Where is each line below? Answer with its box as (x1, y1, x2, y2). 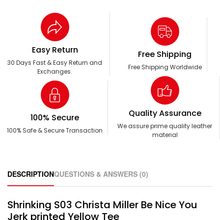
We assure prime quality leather (117, 122, 212, 131)
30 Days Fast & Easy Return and (7, 58, 102, 67)
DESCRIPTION (7, 169, 54, 179)
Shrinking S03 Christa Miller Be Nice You (7, 198, 197, 212)
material (152, 131, 178, 139)
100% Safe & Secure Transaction (7, 126, 103, 135)
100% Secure (30, 112, 79, 124)
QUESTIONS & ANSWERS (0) (54, 169, 148, 179)
